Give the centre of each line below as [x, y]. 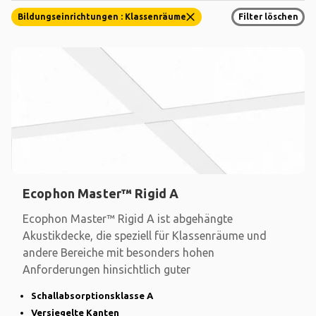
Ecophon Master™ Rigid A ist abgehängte [128, 218]
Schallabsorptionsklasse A [92, 295]
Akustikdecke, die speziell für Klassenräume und [145, 235]
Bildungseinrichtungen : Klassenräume [102, 16]
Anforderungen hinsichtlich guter [107, 269]
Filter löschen [268, 16]
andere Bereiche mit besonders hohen [119, 252]
